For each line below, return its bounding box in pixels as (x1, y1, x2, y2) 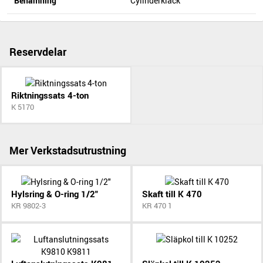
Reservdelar (9, 45, 66, 59)
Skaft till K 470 (142, 188, 202, 200)
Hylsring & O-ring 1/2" (11, 188, 98, 200)
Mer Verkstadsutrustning (9, 143, 126, 158)
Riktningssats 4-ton (11, 89, 89, 102)
